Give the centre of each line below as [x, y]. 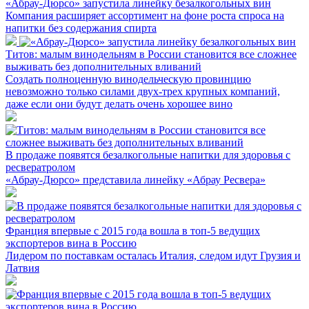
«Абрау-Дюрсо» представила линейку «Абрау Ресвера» [136, 179]
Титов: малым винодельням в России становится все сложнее [151, 54]
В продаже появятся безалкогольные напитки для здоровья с [148, 154]
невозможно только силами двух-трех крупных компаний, [143, 91]
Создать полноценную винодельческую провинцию [128, 79]
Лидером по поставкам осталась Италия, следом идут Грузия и [153, 255]
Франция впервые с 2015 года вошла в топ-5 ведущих [133, 230]
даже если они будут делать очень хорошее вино [119, 103]
